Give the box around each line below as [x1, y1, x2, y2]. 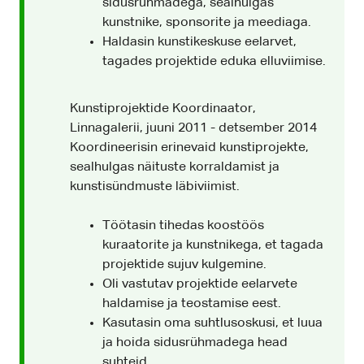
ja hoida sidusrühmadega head [102, 336, 288, 350]
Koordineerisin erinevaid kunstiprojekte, [70, 141, 309, 155]
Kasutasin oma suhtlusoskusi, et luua [102, 317, 323, 331]
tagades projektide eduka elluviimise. [102, 55, 326, 69]
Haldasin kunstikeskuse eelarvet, [102, 36, 297, 50]
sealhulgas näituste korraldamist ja [70, 161, 279, 175]
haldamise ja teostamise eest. [102, 297, 281, 311]
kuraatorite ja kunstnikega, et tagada [102, 239, 323, 253]
